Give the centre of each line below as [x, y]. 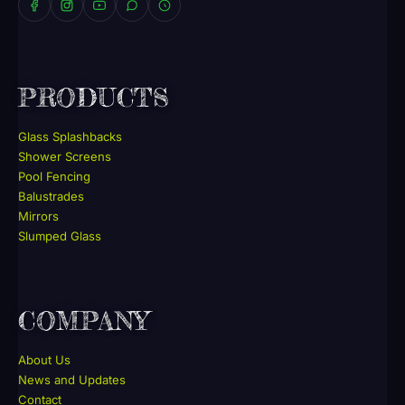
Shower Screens [65, 156]
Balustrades [51, 196]
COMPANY [84, 321]
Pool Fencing [54, 176]
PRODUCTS [94, 97]
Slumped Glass [60, 235]
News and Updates [72, 380]
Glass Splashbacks [70, 136]
